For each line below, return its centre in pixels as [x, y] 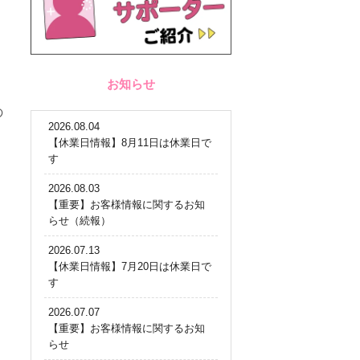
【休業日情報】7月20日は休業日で [130, 266]
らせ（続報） [80, 220]
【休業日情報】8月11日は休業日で [130, 142]
